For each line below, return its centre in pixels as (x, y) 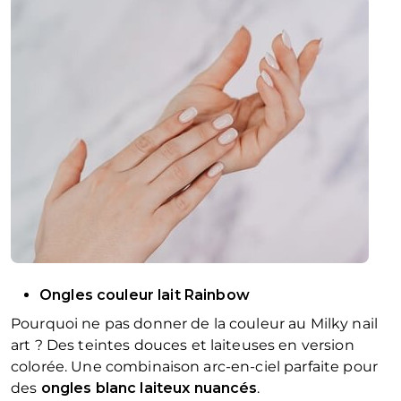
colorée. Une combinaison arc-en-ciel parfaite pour (195, 367)
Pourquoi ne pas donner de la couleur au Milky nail (195, 324)
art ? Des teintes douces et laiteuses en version (183, 346)
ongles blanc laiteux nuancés (149, 388)
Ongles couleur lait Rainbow (145, 295)
